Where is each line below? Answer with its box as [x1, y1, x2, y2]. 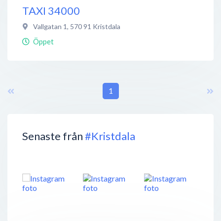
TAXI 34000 [22, 3, 80, 17]
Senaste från [22, 129, 85, 143]
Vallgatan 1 [33, 22, 67, 31]
